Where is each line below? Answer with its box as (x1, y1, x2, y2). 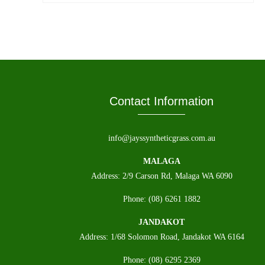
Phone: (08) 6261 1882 (122, 194, 201, 203)
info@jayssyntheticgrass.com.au (108, 133, 215, 143)
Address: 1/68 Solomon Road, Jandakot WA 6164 (79, 232, 244, 241)
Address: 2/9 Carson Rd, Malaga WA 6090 (91, 171, 232, 180)
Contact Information (109, 94, 214, 108)
